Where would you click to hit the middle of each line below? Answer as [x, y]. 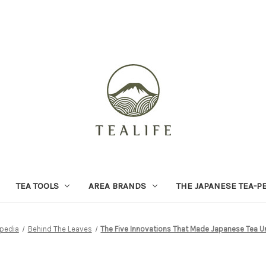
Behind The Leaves [60, 229]
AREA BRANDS [118, 186]
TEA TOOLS [37, 186]
